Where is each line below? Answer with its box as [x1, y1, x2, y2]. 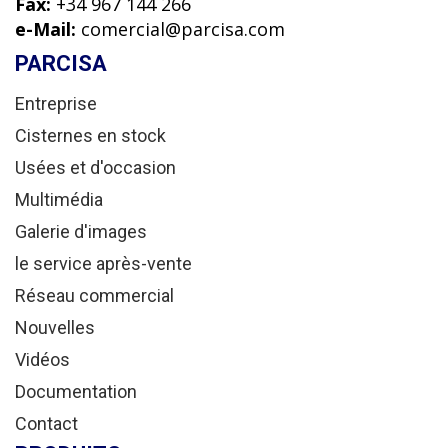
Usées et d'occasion [15, 157, 176, 179]
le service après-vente [15, 253, 192, 275]
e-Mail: [15, 17, 76, 42]
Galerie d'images [15, 221, 147, 243]
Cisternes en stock [15, 125, 166, 147]
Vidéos [15, 349, 70, 371]
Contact [15, 413, 78, 435]
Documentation [15, 381, 137, 403]
